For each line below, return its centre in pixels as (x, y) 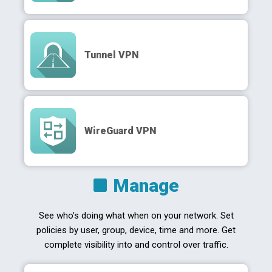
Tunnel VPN (112, 55)
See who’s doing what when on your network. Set (136, 216)
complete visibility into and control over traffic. (136, 245)
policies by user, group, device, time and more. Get (136, 230)
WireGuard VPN (121, 131)
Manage (146, 185)
